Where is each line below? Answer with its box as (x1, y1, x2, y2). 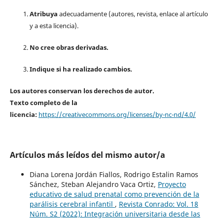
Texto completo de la (9, 98, 77, 108)
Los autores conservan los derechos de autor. (9, 86, 154, 96)
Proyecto (157, 180, 186, 189)
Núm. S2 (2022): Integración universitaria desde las (29, 209, 200, 219)
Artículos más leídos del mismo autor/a (9, 149, 165, 161)
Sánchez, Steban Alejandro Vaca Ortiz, (29, 180, 158, 189)
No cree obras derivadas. (29, 43, 109, 52)
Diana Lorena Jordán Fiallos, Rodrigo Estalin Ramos (29, 170, 198, 180)
